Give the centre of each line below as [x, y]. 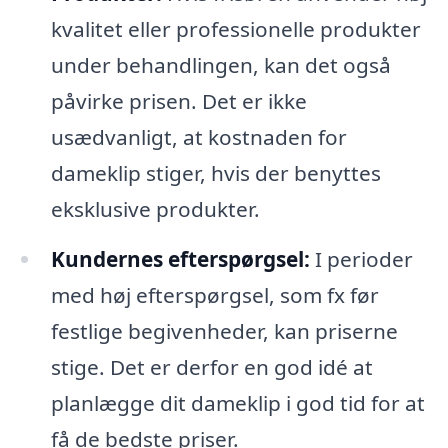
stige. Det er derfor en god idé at [211, 367]
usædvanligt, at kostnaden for [198, 137]
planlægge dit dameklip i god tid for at [237, 403]
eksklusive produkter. [155, 209]
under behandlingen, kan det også [220, 65]
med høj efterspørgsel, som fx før [214, 295]
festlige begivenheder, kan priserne [224, 331]
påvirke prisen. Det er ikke [178, 101]
